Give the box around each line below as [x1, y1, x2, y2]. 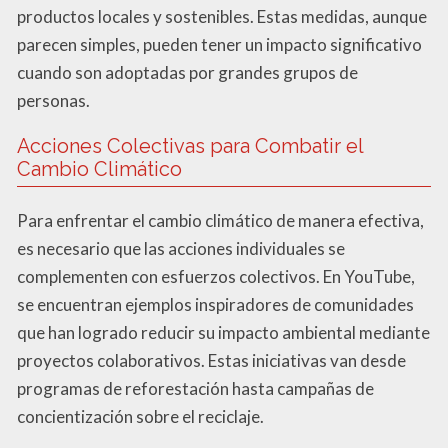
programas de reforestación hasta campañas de [17, 377, 374, 399]
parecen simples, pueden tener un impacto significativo [17, 33, 422, 55]
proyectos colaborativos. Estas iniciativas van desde [17, 349, 406, 371]
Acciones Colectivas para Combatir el [17, 133, 364, 158]
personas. [17, 89, 90, 111]
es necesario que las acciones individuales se [17, 237, 345, 259]
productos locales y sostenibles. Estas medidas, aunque [17, 5, 427, 27]
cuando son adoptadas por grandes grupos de [17, 61, 358, 83]
